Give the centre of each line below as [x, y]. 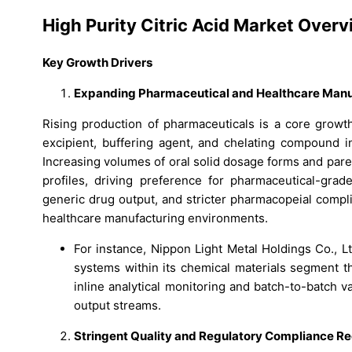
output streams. [117, 306]
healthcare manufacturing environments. [155, 218]
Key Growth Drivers [97, 62]
